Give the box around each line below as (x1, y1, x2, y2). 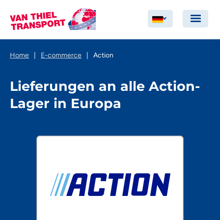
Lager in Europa (10, 95, 121, 111)
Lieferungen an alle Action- (10, 78, 200, 94)
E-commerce (41, 51, 82, 59)
